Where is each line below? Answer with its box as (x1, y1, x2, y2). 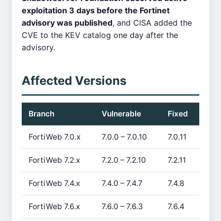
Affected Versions (22, 74, 126, 88)
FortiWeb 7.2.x (29, 155, 80, 165)
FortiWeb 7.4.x (29, 179, 80, 188)
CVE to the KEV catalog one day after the (22, 30, 178, 40)
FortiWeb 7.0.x (29, 132, 80, 142)
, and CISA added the (112, 18, 192, 28)
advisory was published (22, 18, 112, 28)
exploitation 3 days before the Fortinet (22, 5, 170, 15)
